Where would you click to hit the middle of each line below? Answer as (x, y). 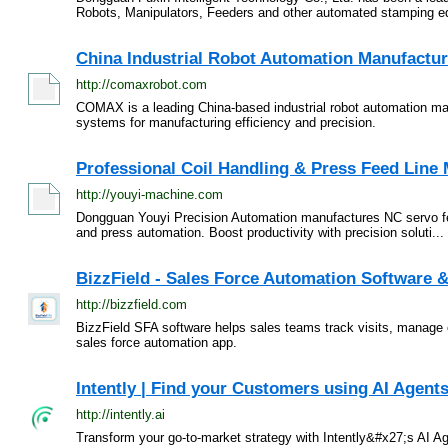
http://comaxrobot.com (141, 84)
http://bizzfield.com (131, 304)
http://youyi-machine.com (149, 194)
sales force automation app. (156, 342)
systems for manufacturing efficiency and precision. (226, 122)
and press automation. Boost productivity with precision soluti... (260, 232)
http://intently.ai (120, 414)
